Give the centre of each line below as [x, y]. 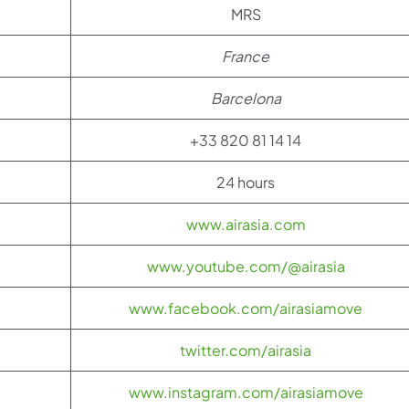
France [246, 56]
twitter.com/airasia [246, 350]
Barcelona [246, 98]
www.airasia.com [246, 224]
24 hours [246, 182]
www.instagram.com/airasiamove [246, 392]
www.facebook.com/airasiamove [246, 308]
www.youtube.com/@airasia [246, 266]
